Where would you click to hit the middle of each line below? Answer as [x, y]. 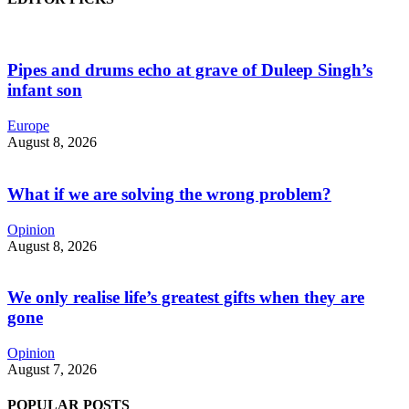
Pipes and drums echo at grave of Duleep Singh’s [190, 70]
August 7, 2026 [52, 369]
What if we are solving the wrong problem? [169, 194]
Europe [28, 126]
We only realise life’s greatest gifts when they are [186, 298]
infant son [45, 90]
